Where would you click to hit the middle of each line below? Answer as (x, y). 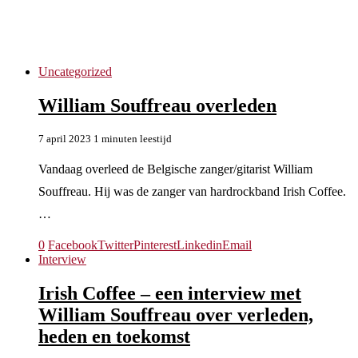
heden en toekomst (114, 336)
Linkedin (199, 245)
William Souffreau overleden (157, 105)
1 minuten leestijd (133, 138)
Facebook (73, 245)
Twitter (115, 245)
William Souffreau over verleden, (176, 314)
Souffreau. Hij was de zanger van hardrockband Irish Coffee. (192, 191)
